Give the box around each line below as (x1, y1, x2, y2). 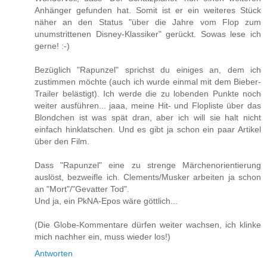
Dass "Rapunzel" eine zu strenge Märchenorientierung (35, 160, 261, 170)
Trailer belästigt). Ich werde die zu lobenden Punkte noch (35, 89, 261, 99)
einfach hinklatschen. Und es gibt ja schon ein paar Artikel (35, 125, 261, 135)
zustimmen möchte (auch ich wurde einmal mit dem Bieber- (35, 77, 261, 87)
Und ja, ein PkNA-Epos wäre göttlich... (35, 196, 178, 206)
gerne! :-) (35, 41, 70, 51)
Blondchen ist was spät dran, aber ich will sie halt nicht (35, 113, 261, 123)
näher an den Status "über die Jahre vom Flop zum (35, 17, 261, 27)
